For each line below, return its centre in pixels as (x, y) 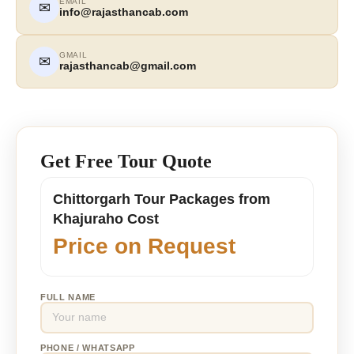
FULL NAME (68, 297)
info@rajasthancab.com (124, 12)
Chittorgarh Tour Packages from (162, 199)
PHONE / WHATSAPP (88, 347)
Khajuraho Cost (106, 218)
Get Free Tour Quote (126, 161)
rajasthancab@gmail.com (128, 66)
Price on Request (144, 246)
